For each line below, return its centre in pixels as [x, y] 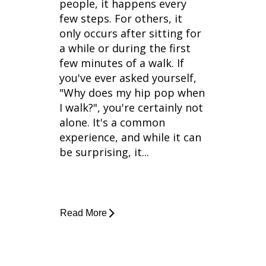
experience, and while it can [130, 137]
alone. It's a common [112, 123]
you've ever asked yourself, [128, 78]
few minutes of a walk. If [121, 63]
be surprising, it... [104, 152]
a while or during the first [125, 48]
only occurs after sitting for [130, 34]
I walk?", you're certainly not [131, 108]
